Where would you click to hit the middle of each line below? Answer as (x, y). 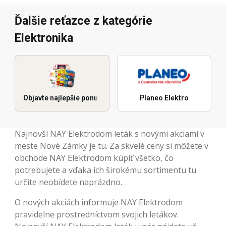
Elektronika (44, 38)
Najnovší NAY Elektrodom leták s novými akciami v (109, 134)
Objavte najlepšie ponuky (64, 98)
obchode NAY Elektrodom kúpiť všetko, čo (94, 158)
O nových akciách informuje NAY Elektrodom (99, 202)
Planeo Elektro (164, 98)
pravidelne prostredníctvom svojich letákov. (97, 214)
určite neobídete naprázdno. (68, 182)
